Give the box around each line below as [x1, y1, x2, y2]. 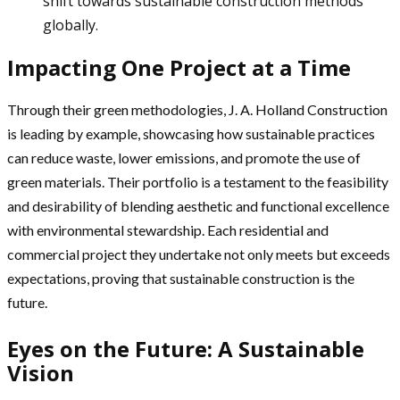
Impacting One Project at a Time [7, 52, 351, 82]
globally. [43, 15, 98, 35]
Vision [7, 357, 74, 387]
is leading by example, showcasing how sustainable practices [7, 124, 375, 142]
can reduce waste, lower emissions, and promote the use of [7, 148, 361, 166]
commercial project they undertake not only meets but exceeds [7, 245, 390, 262]
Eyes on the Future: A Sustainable [7, 333, 364, 363]
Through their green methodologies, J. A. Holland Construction [7, 100, 387, 118]
